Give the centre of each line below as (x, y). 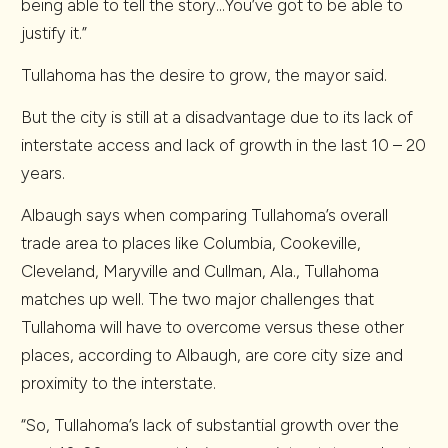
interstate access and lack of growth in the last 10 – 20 (223, 145)
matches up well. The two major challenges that (197, 299)
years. (43, 173)
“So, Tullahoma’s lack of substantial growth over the (210, 425)
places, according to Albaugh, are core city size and (212, 355)
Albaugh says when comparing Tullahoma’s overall (204, 215)
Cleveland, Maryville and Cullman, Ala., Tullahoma (200, 271)
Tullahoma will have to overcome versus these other (212, 327)
